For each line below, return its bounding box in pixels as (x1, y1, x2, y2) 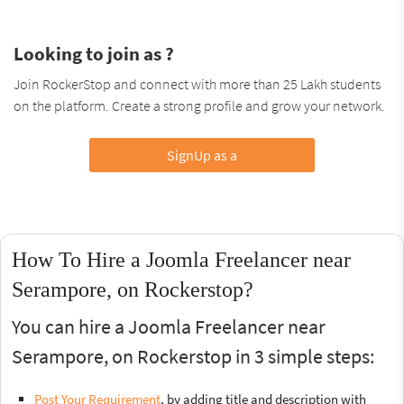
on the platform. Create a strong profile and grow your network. (14, 96, 385, 115)
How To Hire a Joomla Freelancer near (12, 247, 351, 271)
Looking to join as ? (14, 41, 174, 66)
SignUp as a (166, 145, 237, 164)
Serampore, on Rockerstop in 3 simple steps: (12, 343, 374, 369)
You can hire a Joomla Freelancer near (12, 313, 326, 339)
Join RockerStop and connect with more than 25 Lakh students (14, 74, 381, 93)
